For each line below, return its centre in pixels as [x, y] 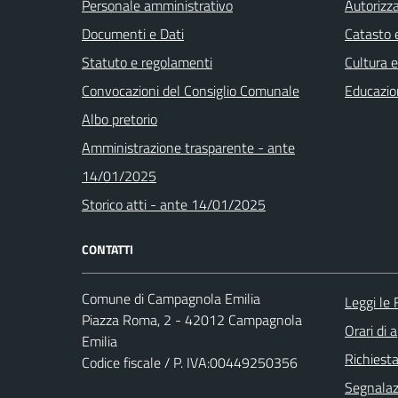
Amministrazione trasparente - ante [188, 147]
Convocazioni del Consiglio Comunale [191, 90]
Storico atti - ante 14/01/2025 [174, 204]
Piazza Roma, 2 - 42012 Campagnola [192, 319]
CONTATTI [107, 249]
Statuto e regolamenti [147, 62]
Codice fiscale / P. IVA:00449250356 [190, 362]
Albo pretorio [119, 119]
